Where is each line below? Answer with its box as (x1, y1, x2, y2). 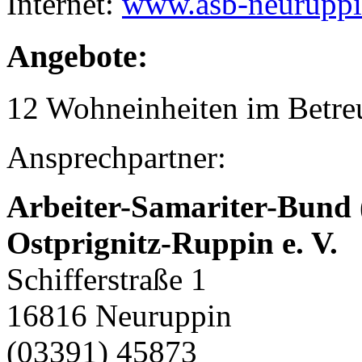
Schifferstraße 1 (6, 262, 207, 297)
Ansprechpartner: (6, 140, 226, 175)
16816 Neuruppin (6, 298, 232, 334)
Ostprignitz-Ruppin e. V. (6, 225, 338, 261)
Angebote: (6, 37, 148, 74)
